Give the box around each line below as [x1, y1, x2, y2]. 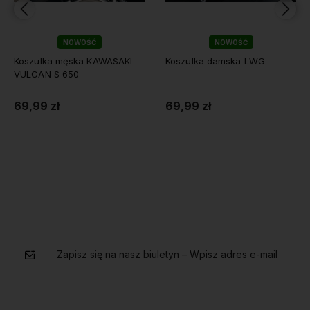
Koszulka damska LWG [165, 55, 265, 67]
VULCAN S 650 [14, 69, 80, 80]
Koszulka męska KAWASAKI [14, 55, 133, 67]
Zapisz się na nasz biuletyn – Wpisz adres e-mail [57, 248, 277, 261]
